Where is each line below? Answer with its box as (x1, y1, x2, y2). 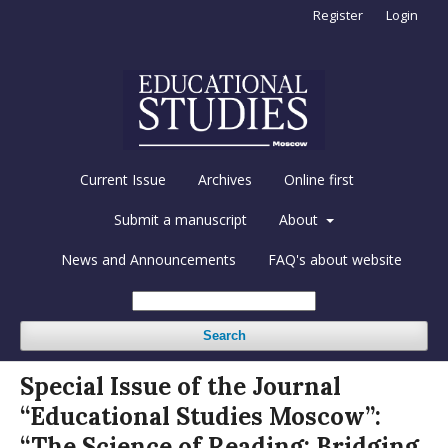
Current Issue (80, 169, 166, 189)
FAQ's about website (267, 249, 402, 269)
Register (313, 6, 363, 24)
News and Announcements (60, 249, 236, 269)
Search (202, 327, 246, 343)
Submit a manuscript (114, 209, 248, 229)
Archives (198, 169, 252, 189)
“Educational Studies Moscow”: (20, 400, 381, 432)
